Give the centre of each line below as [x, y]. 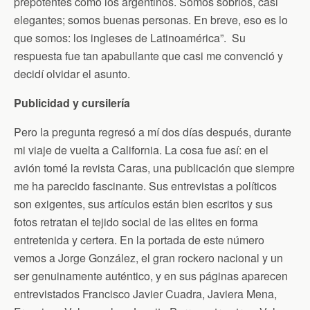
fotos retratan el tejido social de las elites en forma [136, 222]
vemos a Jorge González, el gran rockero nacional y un [148, 258]
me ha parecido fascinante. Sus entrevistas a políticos [145, 186]
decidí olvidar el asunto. [72, 74]
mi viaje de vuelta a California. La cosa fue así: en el [141, 150]
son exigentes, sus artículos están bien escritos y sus [143, 204]
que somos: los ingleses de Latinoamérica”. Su [130, 38]
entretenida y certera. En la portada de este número [139, 240]
